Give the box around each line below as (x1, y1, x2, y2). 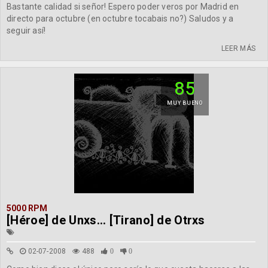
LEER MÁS (221, 44, 255, 53)
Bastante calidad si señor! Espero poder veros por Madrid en (7, 2, 239, 11)
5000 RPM (7, 203, 48, 213)
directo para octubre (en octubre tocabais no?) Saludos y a (7, 14, 234, 23)
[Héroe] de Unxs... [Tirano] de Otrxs (7, 213, 205, 227)
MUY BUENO (167, 100, 203, 106)
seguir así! (7, 26, 46, 35)
